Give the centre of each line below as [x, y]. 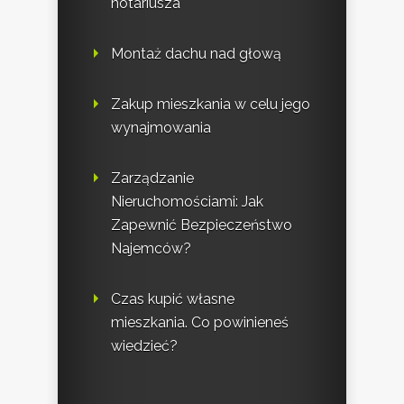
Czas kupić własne [173, 299]
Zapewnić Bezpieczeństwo [202, 225]
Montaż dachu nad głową [196, 54]
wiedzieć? [144, 346]
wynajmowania [161, 128]
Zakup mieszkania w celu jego [211, 105]
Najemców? [151, 249]
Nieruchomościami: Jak [187, 202]
